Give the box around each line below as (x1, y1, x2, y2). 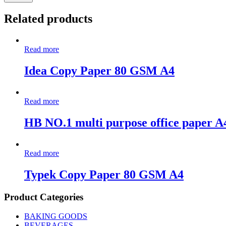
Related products (4, 12, 92, 26)
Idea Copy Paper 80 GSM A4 (24, 64, 175, 78)
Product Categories (4, 191, 83, 202)
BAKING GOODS (24, 212, 87, 221)
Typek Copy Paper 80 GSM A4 (24, 167, 184, 181)
